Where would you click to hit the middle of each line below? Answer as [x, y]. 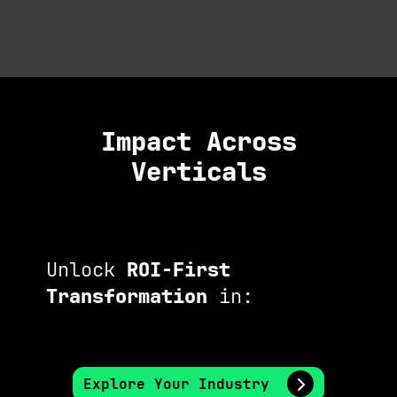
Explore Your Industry [177, 385]
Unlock [86, 269]
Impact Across [198, 141]
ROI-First [178, 269]
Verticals [198, 171]
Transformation [126, 296]
